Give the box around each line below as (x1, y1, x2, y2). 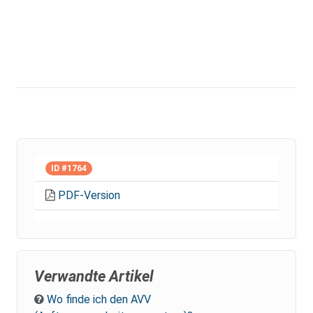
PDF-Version (58, 189, 120, 203)
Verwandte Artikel (34, 268, 154, 286)
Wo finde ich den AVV (47, 293, 151, 307)
